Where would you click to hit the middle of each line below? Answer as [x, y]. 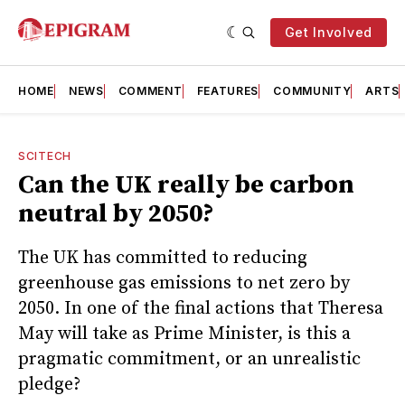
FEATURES [228, 91]
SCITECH [45, 156]
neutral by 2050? [116, 214]
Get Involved [328, 32]
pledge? [49, 384]
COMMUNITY [312, 91]
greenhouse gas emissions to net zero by [184, 283]
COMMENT [150, 91]
